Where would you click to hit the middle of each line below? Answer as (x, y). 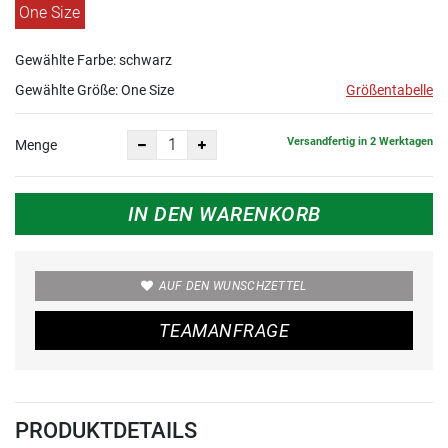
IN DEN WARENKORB (224, 213)
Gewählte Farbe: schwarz (93, 59)
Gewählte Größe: (68, 89)
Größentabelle (389, 89)
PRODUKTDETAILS (106, 430)
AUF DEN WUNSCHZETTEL (232, 285)
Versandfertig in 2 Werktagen (360, 142)
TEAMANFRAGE (224, 330)
